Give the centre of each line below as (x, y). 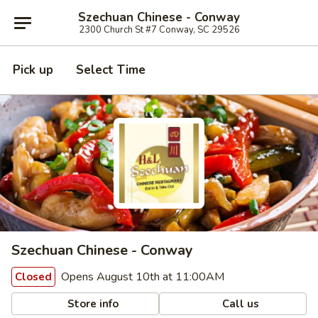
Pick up (33, 70)
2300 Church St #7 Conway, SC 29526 (159, 29)
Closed (33, 277)
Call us (240, 303)
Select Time (111, 70)
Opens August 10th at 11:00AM (141, 277)
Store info (92, 303)
